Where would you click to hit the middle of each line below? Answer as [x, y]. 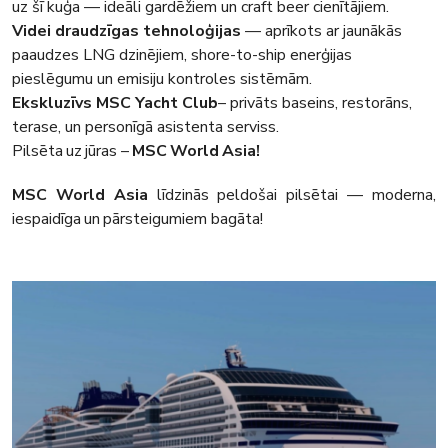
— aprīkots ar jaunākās [321, 31]
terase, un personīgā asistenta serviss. [145, 127]
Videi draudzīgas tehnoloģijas [126, 31]
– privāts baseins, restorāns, [315, 103]
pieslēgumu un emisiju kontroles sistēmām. [162, 79]
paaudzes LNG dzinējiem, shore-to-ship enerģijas [182, 55]
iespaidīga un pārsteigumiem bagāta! [137, 219]
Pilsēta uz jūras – [72, 151]
